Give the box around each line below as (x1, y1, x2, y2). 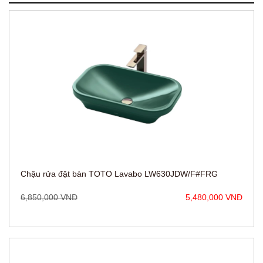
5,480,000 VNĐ (186, 144, 242, 154)
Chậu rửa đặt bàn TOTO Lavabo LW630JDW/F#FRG (21, 121, 218, 131)
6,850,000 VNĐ (21, 144, 77, 154)
